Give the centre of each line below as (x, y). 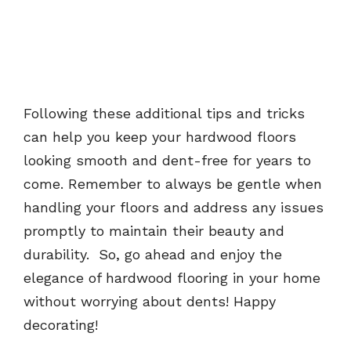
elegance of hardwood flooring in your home (172, 278)
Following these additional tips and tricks (164, 114)
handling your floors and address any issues (174, 208)
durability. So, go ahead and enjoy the (153, 255)
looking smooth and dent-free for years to (167, 161)
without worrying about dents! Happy (150, 302)
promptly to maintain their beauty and (154, 231)
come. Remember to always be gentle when (173, 184)
